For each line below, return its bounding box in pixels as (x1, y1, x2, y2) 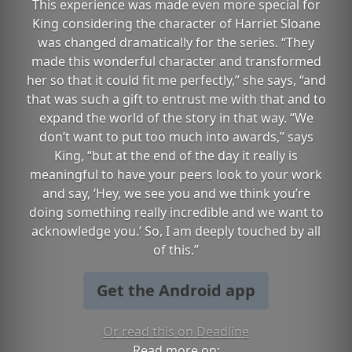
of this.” (153, 241, 199, 258)
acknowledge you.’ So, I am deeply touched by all (31, 222, 321, 240)
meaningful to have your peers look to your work (30, 166, 322, 183)
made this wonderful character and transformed (31, 53, 321, 70)
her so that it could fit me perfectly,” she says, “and (26, 71, 326, 89)
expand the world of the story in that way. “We (38, 109, 313, 126)
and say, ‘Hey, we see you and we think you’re (42, 185, 310, 202)
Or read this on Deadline (103, 323, 249, 340)
